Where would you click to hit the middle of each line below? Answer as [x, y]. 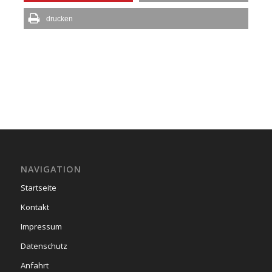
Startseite [38, 188]
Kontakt [35, 207]
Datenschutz [44, 246]
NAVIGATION [51, 169]
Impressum [41, 227]
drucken [59, 19]
